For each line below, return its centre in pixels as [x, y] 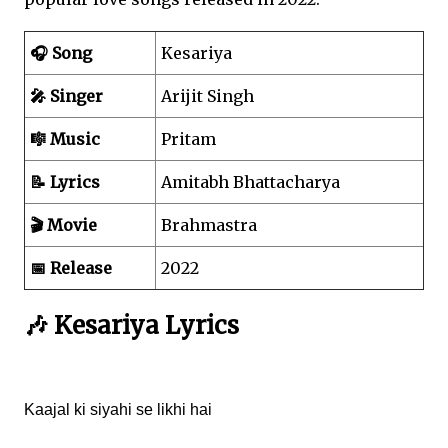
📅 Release [71, 268]
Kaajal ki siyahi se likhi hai [118, 409]
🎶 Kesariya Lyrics [131, 325]
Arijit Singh [207, 96]
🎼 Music [65, 139]
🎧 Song [61, 53]
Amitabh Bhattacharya [250, 182]
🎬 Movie [63, 225]
